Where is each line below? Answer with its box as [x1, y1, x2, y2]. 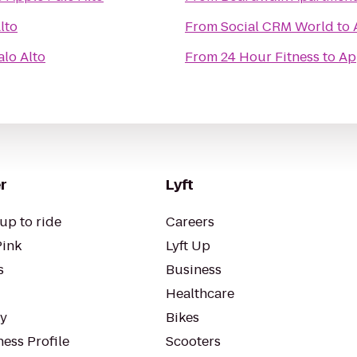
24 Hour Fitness [221, 48, 320, 66]
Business [166, 261, 222, 279]
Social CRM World [221, 18, 334, 36]
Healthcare [166, 284, 234, 303]
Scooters [166, 332, 221, 351]
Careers [166, 213, 214, 231]
